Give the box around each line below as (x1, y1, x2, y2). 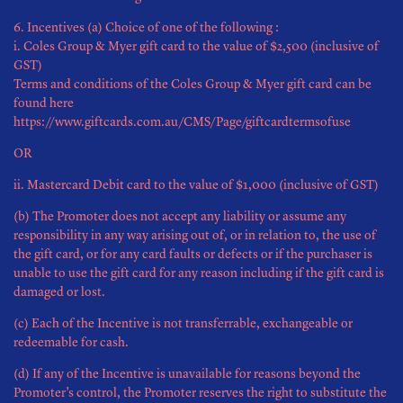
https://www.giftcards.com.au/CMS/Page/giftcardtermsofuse (13, 116, 351, 129)
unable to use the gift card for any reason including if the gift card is (13, 267, 384, 280)
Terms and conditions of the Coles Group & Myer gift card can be (13, 78, 372, 91)
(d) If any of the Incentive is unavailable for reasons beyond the (13, 368, 361, 381)
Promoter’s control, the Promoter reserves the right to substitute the (13, 387, 387, 399)
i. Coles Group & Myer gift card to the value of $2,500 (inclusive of (13, 40, 379, 53)
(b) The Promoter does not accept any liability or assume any (13, 210, 346, 223)
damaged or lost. (13, 286, 105, 299)
